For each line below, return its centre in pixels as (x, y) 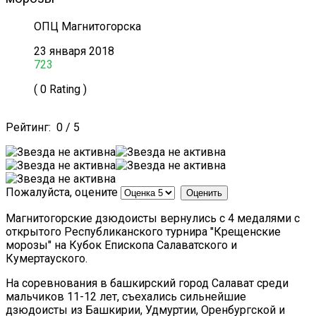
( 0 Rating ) (60, 90)
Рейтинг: (31, 128)
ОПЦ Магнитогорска (87, 27)
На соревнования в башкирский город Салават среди (147, 284)
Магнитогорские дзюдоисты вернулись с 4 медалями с (153, 219)
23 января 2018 (74, 51)
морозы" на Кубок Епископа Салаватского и (121, 245)
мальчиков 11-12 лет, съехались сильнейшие (126, 297)
